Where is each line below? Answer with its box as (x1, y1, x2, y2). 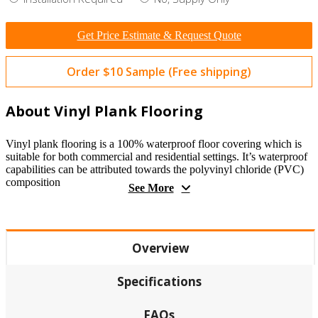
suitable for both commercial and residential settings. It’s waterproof (6, 150, 307, 163)
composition (6, 175, 60, 188)
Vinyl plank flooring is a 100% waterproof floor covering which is (6, 137, 302, 150)
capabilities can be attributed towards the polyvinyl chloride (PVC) (6, 163, 304, 175)
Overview (131, 239, 190, 256)
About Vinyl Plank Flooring (6, 101, 203, 121)
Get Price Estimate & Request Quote (77, 29, 241, 42)
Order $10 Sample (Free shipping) (67, 64, 251, 80)
